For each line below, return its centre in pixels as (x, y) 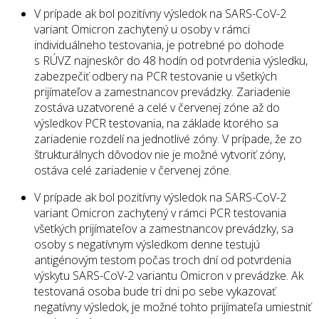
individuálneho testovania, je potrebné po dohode (159, 45)
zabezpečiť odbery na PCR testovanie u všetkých (156, 77)
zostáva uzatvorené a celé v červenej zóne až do (157, 108)
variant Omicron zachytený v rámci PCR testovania (160, 213)
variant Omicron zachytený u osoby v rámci (142, 30)
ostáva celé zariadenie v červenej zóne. (133, 171)
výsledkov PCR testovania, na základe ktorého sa (156, 124)
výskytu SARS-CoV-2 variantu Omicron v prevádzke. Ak (169, 276)
